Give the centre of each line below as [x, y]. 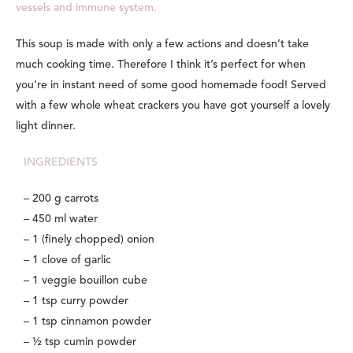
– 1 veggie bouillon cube [85, 281]
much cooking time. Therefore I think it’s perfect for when [161, 65]
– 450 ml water [61, 219]
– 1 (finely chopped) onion [89, 240]
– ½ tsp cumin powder [80, 342]
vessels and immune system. [86, 8]
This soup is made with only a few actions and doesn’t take [162, 45]
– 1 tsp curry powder [76, 301]
